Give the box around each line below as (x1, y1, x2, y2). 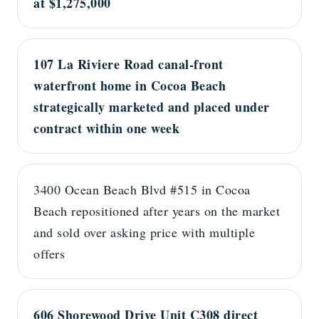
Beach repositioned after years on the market (33, 202, 280, 220)
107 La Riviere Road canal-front (33, 55, 224, 74)
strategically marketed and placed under (33, 98, 270, 117)
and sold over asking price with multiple (33, 224, 255, 241)
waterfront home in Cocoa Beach (33, 76, 226, 95)
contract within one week (33, 119, 179, 138)
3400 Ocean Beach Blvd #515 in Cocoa (33, 181, 251, 199)
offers (33, 245, 65, 263)
